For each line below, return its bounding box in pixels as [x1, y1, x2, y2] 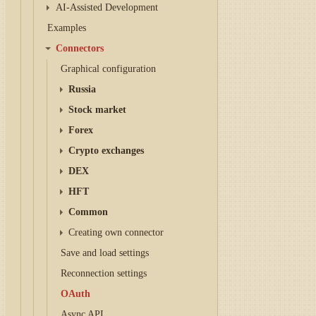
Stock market [68, 104, 127, 115]
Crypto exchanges [68, 145, 145, 156]
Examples [47, 23, 87, 33]
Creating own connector [68, 227, 164, 238]
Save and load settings [60, 248, 149, 258]
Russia [68, 84, 97, 95]
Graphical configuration [60, 63, 156, 74]
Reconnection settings [60, 268, 147, 279]
